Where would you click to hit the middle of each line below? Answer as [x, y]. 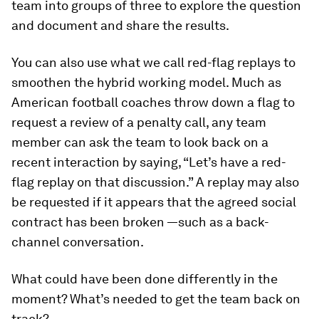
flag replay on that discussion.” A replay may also [155, 182]
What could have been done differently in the [145, 279]
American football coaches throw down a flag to [153, 102]
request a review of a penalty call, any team [139, 122]
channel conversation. [78, 242]
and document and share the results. [120, 25]
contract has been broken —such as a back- [140, 222]
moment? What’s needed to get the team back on [156, 299]
